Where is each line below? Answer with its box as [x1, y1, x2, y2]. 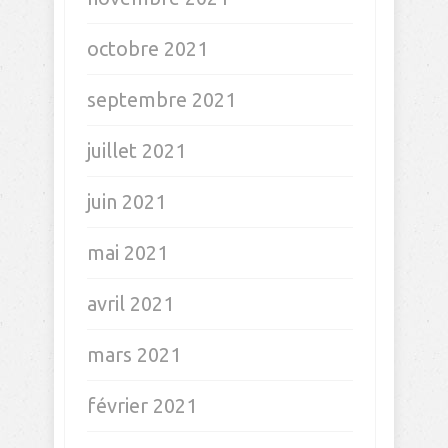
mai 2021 [87, 241, 168, 264]
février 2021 [87, 394, 197, 417]
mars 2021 [87, 343, 181, 366]
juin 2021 [87, 190, 166, 213]
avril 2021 [87, 292, 174, 315]
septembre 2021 [87, 88, 236, 111]
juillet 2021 [87, 139, 186, 162]
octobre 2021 [87, 37, 208, 60]
